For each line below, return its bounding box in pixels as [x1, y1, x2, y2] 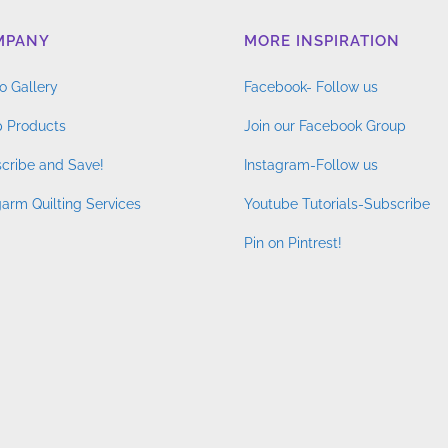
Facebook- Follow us [244, 78, 378, 95]
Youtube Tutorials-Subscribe [244, 195, 430, 212]
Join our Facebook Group [244, 117, 406, 134]
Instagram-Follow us [244, 156, 378, 173]
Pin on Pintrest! [244, 234, 342, 251]
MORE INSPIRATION [244, 31, 400, 50]
